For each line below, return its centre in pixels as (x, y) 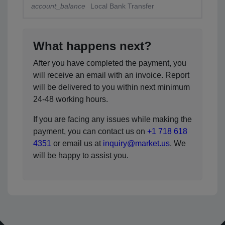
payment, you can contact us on (90, 131)
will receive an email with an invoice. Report (111, 75)
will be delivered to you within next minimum (111, 87)
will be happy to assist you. (81, 155)
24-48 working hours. (71, 99)
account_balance (58, 6)
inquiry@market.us (136, 143)
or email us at (77, 143)
